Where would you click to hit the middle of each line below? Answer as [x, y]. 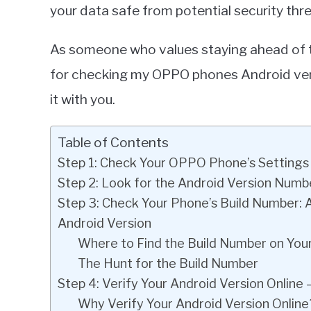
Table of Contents [113, 143]
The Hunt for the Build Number [168, 263]
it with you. [83, 100]
